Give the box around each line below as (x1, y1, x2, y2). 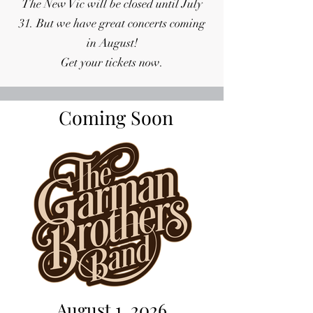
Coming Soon (59, 105, 173, 130)
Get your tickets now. (60, 55, 163, 70)
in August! (86, 36, 138, 50)
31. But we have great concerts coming (18, 16, 205, 31)
